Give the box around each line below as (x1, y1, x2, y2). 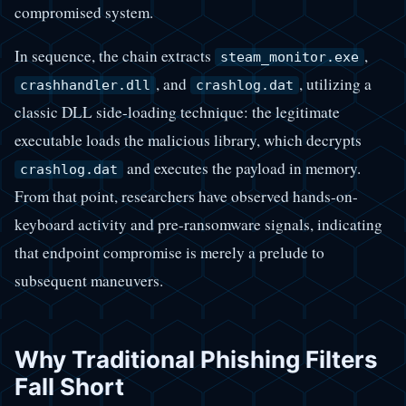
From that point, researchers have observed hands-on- (14, 186, 358, 208)
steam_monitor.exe (220, 49, 359, 66)
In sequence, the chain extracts (14, 45, 215, 67)
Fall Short (14, 372, 124, 401)
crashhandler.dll (20, 77, 150, 94)
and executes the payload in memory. (123, 158, 361, 179)
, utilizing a (299, 73, 372, 95)
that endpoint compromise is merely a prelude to (14, 242, 324, 264)
